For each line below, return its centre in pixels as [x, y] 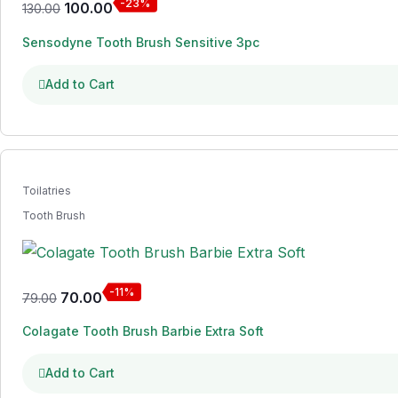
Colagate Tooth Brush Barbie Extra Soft [143, 331]
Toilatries [47, 190]
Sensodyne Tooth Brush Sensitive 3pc [141, 42]
